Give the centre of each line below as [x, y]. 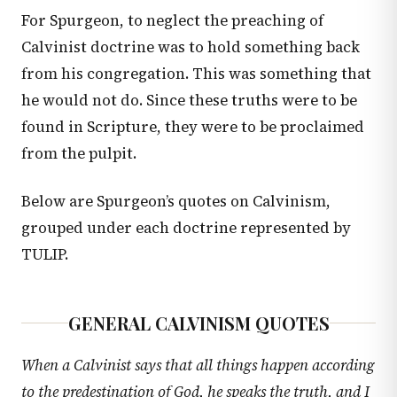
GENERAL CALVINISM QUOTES [198, 323]
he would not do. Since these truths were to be [189, 100]
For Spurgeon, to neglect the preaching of [172, 20]
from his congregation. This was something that [196, 74]
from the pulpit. [79, 153]
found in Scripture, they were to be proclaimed [193, 127]
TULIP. [45, 254]
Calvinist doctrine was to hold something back [191, 47]
